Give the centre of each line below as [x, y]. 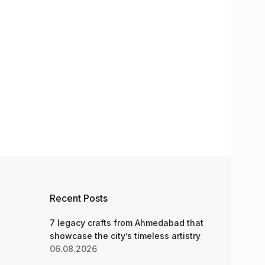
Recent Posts [78, 198]
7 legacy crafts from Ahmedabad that [126, 222]
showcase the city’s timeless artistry [125, 235]
